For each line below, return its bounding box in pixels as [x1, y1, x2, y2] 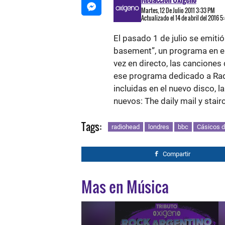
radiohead [111, 123, 140, 131]
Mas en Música [81, 175, 169, 198]
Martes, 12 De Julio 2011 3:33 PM [141, 6, 215, 15]
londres [148, 123, 169, 131]
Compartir [163, 150, 190, 158]
